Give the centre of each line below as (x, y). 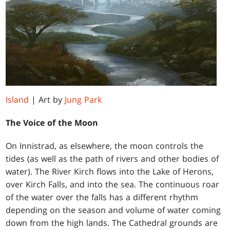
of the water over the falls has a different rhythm (102, 197)
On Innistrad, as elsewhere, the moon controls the (105, 146)
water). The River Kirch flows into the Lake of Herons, (110, 171)
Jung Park (83, 99)
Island (17, 99)
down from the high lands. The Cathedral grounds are (112, 223)
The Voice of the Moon (52, 122)
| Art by (47, 99)
